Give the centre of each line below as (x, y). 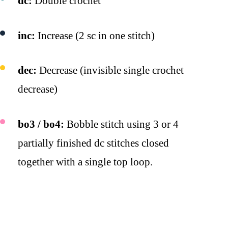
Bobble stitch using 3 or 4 (121, 124)
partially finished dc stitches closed (93, 143)
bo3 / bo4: (41, 124)
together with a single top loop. (85, 162)
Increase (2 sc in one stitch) (95, 35)
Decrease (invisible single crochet (110, 70)
